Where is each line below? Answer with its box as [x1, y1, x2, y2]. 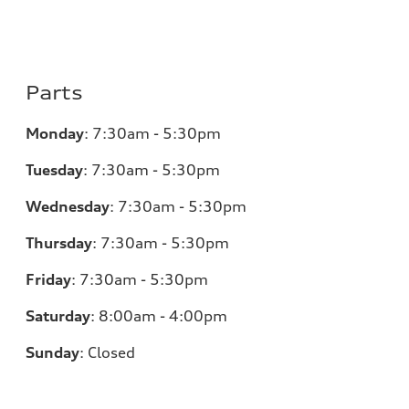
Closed [88, 343, 136, 362]
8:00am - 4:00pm [99, 307, 228, 325]
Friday [26, 270, 72, 288]
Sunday [26, 343, 80, 362]
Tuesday [26, 161, 84, 179]
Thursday [26, 234, 93, 252]
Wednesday [26, 197, 110, 215]
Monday [26, 124, 85, 142]
